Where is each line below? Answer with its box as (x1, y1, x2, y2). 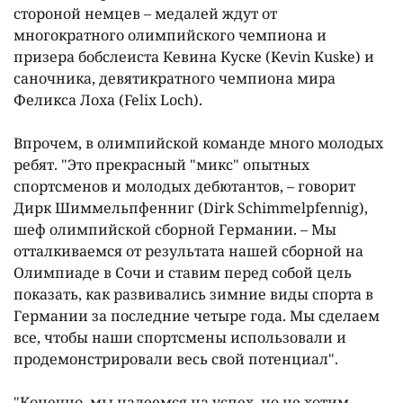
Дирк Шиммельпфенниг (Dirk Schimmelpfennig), (13, 197, 368, 218)
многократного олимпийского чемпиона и (13, 24, 327, 45)
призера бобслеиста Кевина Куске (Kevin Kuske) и (13, 46, 374, 67)
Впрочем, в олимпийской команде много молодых (13, 132, 383, 153)
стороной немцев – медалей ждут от (13, 3, 277, 23)
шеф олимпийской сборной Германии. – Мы (13, 219, 336, 239)
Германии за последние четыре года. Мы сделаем (13, 305, 380, 326)
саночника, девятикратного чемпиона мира (13, 67, 336, 88)
